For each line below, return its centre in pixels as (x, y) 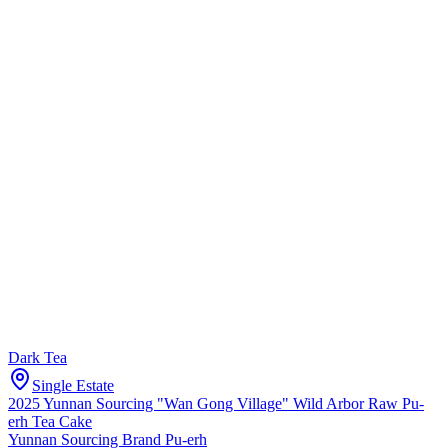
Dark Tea (37, 357)
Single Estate (73, 385)
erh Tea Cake (50, 421)
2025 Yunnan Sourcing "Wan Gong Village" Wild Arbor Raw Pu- (216, 403)
